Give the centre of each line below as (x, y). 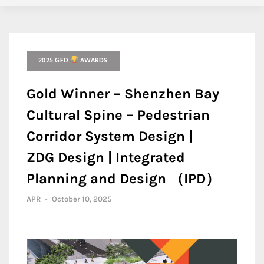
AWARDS (93, 61)
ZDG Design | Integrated (106, 157)
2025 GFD (55, 61)
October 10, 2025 (82, 199)
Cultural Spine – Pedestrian (118, 115)
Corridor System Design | (110, 136)
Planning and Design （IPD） (123, 179)
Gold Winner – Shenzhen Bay (123, 94)
